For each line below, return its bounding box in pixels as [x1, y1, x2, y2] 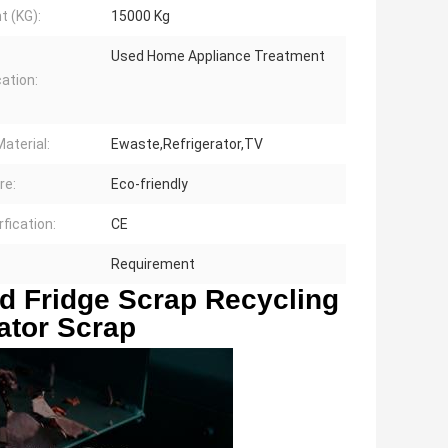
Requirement [111, 256, 195, 273]
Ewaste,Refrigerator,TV [111, 136, 263, 153]
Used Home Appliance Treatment [111, 48, 325, 65]
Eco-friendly [111, 176, 188, 193]
